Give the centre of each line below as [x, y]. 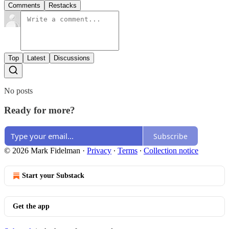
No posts [18, 90]
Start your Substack [53, 176]
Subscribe [170, 136]
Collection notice [171, 151]
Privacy [99, 151]
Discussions [72, 58]
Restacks [63, 5]
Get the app [31, 207]
